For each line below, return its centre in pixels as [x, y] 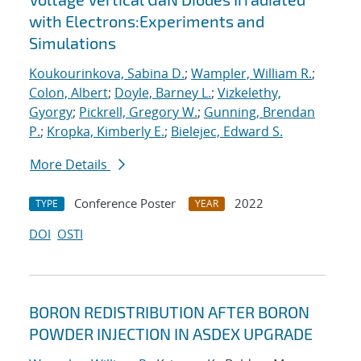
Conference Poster [125, 203]
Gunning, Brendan [259, 112]
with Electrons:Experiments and [147, 21]
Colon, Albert [68, 93]
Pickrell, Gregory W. [138, 112]
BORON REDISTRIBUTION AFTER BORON [169, 312]
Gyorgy [51, 112]
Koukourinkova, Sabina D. [107, 74]
